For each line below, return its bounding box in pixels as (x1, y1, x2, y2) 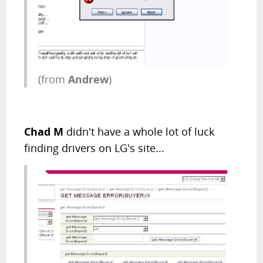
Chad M (24, 124, 64, 139)
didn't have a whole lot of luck (63, 124, 215, 139)
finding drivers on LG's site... (24, 141, 165, 156)
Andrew (68, 72, 109, 87)
